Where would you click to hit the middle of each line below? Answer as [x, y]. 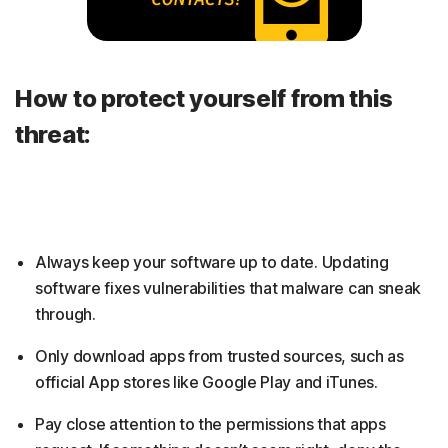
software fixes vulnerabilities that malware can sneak [228, 288]
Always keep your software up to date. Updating [212, 262]
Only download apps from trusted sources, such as [219, 356]
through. [65, 314]
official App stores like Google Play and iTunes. [206, 382]
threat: [53, 135]
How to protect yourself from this [204, 99]
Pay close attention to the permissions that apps [210, 424]
